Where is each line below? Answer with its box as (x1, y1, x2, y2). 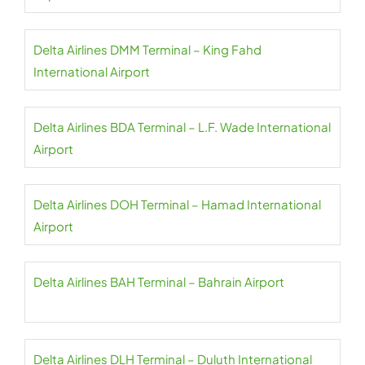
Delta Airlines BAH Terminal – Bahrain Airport (33, 274, 284, 289)
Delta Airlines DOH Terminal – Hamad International (33, 196, 321, 212)
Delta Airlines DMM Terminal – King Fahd (33, 42, 262, 57)
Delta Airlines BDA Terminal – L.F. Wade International (33, 119, 331, 134)
